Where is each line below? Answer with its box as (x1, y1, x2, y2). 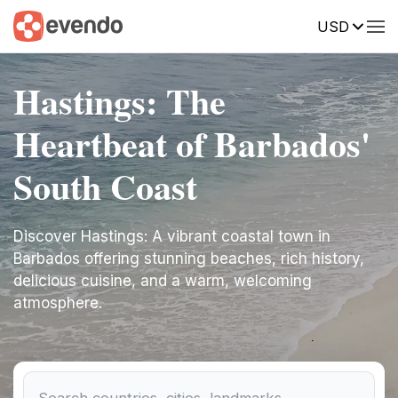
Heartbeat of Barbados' (13, 117, 370, 170)
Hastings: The (13, 75, 226, 127)
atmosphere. (13, 294, 102, 312)
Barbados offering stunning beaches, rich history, (13, 250, 364, 267)
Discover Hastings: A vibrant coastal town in (13, 227, 330, 245)
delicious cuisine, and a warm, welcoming (13, 272, 312, 290)
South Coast (13, 160, 197, 212)
